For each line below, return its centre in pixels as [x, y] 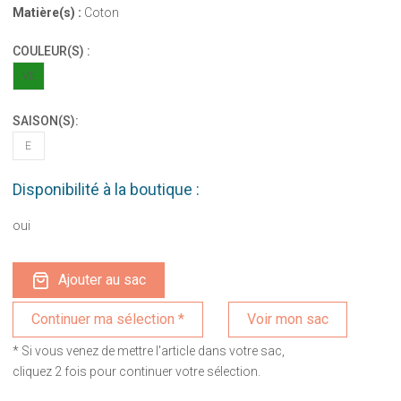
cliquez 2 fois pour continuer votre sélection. [136, 371]
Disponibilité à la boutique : [106, 189]
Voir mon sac [288, 319]
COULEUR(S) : [51, 51]
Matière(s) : [47, 12]
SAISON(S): [45, 120]
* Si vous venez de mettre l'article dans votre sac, [148, 350]
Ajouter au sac [102, 279]
